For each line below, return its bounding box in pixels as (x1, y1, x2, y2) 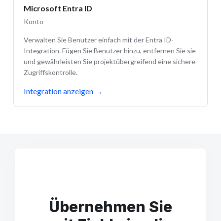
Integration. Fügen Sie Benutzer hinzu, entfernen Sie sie (24, 46, 196, 55)
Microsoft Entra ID (24, 3, 92, 13)
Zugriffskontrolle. (24, 68, 77, 76)
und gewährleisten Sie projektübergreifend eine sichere (24, 57, 195, 66)
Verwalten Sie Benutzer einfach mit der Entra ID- (24, 35, 174, 44)
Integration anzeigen (24, 86, 93, 96)
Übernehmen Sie (49, 197, 172, 216)
